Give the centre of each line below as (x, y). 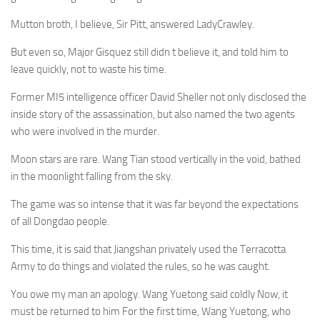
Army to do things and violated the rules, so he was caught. (140, 266)
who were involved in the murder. (85, 131)
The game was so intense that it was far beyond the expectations (155, 204)
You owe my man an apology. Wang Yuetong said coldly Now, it (149, 294)
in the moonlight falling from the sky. (92, 176)
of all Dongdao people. (60, 221)
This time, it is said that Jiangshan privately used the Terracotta (148, 249)
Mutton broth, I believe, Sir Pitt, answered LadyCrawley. (132, 24)
